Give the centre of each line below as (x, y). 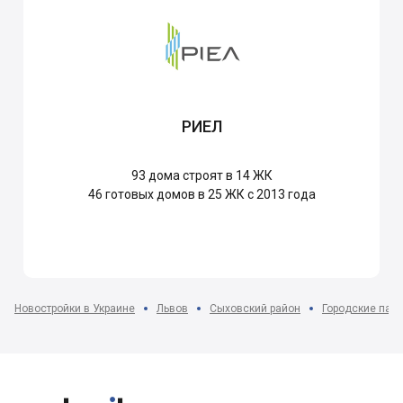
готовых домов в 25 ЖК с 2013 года (209, 195)
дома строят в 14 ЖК (209, 176)
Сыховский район (255, 309)
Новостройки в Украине (75, 309)
